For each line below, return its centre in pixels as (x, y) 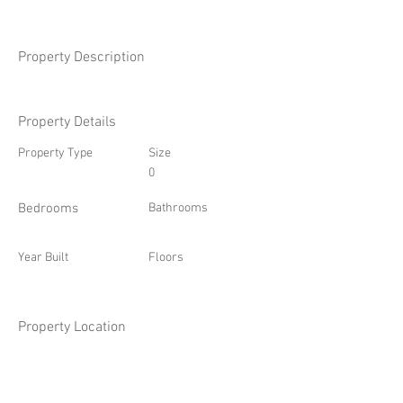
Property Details (67, 122)
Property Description (81, 58)
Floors (166, 258)
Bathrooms (178, 208)
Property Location (72, 327)
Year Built (43, 258)
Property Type (55, 153)
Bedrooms (48, 209)
